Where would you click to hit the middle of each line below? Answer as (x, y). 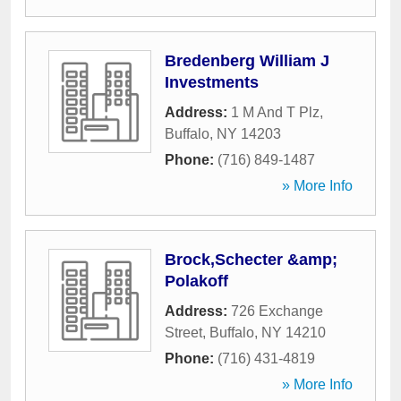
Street (183, 333)
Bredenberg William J (247, 61)
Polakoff (196, 281)
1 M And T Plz (275, 112)
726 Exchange (277, 311)
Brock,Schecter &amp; (251, 260)
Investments (212, 82)
